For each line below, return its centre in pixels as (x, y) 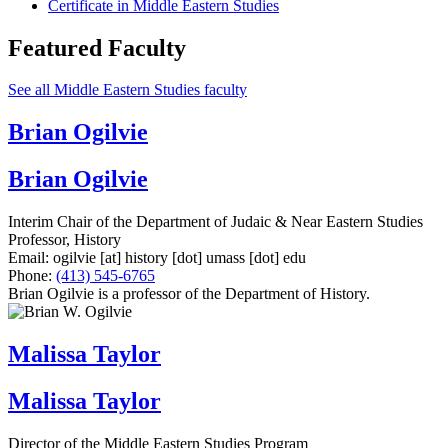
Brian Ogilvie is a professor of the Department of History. (189, 294)
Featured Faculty (97, 47)
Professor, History (64, 240)
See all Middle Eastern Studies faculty (127, 90)
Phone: (30, 276)
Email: (28, 258)
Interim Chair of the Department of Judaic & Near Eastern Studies (215, 222)
